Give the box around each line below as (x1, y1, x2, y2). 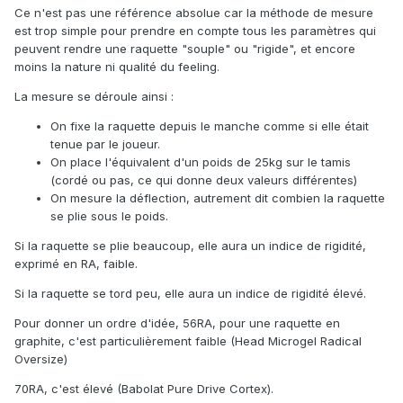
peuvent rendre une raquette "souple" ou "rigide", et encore (14, 41, 355, 57)
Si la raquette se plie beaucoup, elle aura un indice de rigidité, (14, 238, 366, 254)
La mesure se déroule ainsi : (14, 89, 174, 104)
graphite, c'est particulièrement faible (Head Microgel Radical (14, 334, 362, 349)
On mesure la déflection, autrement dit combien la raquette (50, 191, 385, 206)
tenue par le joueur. (50, 137, 160, 152)
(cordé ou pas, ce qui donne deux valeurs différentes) (50, 173, 357, 188)
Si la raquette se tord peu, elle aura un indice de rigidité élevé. (14, 286, 366, 301)
